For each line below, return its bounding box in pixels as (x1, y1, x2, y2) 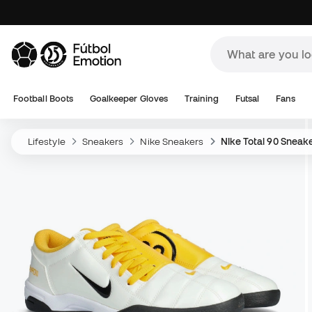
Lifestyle (28, 136, 65, 147)
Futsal (235, 93, 260, 104)
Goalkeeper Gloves (89, 93, 169, 104)
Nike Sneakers (140, 136, 204, 147)
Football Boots (13, 93, 74, 104)
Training (184, 93, 219, 104)
